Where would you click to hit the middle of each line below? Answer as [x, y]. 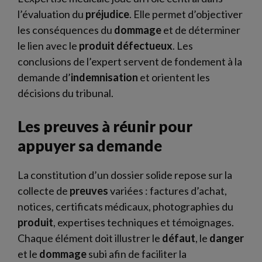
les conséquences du [66, 30]
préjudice [107, 14]
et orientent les [174, 77]
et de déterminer [201, 30]
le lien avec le [48, 45]
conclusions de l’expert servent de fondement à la [130, 61]
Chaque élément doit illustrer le [90, 238]
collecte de [44, 190]
